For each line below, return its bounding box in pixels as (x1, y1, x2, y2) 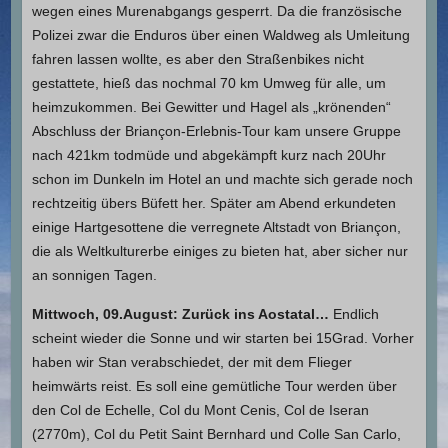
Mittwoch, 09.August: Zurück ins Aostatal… (31, 305, 329, 322)
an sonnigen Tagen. (31, 266, 157, 283)
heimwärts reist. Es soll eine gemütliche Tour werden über (31, 377, 397, 394)
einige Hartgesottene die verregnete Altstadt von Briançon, (31, 218, 401, 235)
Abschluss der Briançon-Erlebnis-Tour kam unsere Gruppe (31, 122, 401, 139)
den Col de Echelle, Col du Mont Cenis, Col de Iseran (31, 401, 369, 418)
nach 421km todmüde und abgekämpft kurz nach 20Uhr (31, 146, 386, 163)
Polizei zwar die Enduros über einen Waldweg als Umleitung (31, 26, 410, 43)
